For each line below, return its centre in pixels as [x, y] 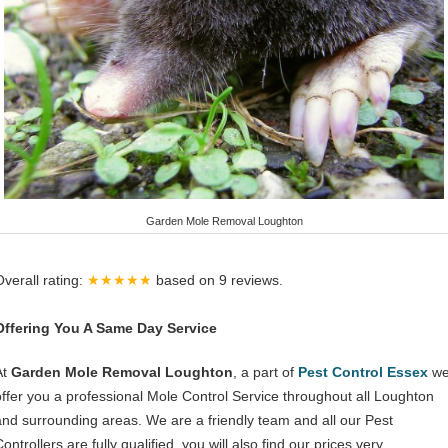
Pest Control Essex [363, 372]
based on [187, 280]
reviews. [257, 280]
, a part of [265, 372]
